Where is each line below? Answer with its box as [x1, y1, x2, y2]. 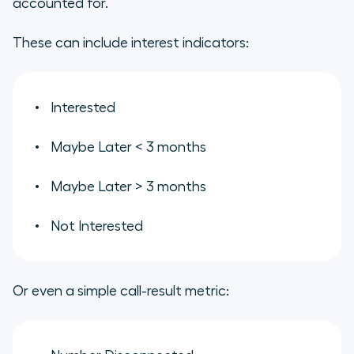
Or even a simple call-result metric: [13, 283, 229, 298]
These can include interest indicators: [13, 35, 249, 50]
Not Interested [51, 218, 143, 233]
